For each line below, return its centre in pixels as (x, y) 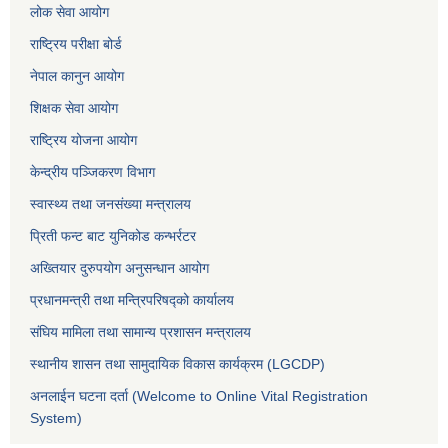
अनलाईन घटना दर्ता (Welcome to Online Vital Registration (199, 396)
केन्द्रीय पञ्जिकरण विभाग (92, 172)
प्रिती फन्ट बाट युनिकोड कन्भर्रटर (113, 236)
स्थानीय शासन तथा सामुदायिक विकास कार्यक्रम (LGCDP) (177, 364)
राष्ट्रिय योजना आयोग (83, 140)
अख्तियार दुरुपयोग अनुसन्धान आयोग (119, 268)
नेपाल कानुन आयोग (77, 76)
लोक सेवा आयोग (69, 12)
